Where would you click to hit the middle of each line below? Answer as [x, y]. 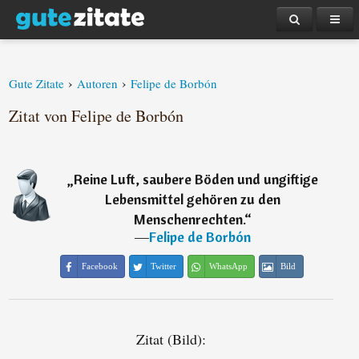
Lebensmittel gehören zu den [192, 199]
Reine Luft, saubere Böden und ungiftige [196, 179]
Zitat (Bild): [171, 339]
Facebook [99, 266]
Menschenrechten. [189, 219]
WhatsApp [228, 266]
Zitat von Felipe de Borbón [97, 116]
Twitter [163, 266]
